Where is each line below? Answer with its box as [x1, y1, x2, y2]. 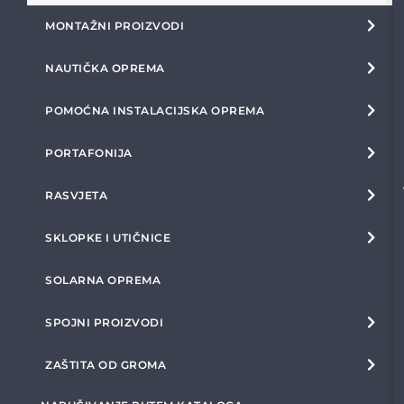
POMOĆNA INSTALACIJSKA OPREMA [45, 104, 264, 117]
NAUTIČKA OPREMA [45, 61, 165, 75]
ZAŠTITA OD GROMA [45, 358, 166, 372]
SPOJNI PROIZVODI [45, 316, 163, 329]
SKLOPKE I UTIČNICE [45, 231, 170, 244]
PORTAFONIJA [45, 146, 133, 160]
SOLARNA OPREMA [45, 273, 161, 287]
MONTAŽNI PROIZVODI [45, 19, 184, 32]
